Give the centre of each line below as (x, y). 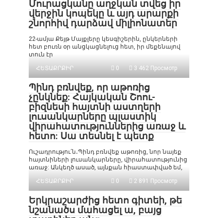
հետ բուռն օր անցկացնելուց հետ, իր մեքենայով (105, 47)
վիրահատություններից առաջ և (107, 126)
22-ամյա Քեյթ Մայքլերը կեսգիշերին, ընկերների (103, 39)
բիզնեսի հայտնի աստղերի (95, 107)
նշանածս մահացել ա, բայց (95, 210)
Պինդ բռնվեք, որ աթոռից (89, 87)
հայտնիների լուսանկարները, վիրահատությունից (108, 160)
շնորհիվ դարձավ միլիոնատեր (103, 23)
